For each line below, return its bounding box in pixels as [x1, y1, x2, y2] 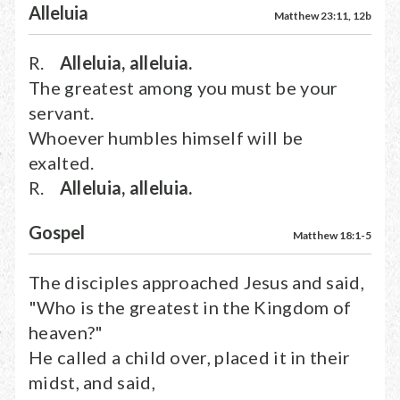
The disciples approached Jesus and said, [29, 271, 364, 293]
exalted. [29, 152, 95, 173]
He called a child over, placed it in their [29, 346, 351, 368]
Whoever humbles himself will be [29, 127, 304, 148]
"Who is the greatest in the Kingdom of [29, 296, 352, 318]
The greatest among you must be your [29, 77, 338, 98]
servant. [29, 102, 95, 123]
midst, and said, [29, 371, 155, 393]
